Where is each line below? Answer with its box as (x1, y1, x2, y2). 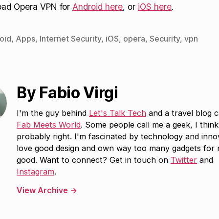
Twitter (171, 154, 197, 165)
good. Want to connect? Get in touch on (17, 154, 171, 165)
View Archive (17, 185, 70, 196)
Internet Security (40, 33, 101, 44)
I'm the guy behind (17, 108, 89, 118)
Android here (72, 1, 123, 12)
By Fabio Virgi (17, 83, 118, 102)
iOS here (138, 1, 172, 12)
